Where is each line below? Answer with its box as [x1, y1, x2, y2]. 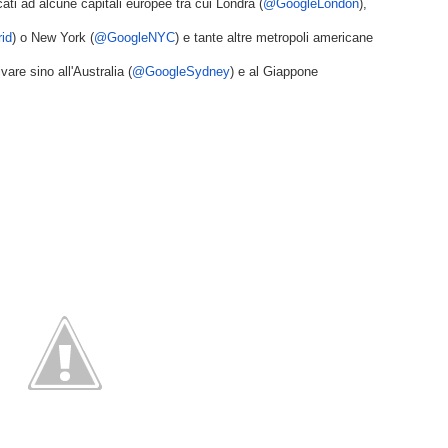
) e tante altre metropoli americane [175, 30, 373, 45]
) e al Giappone [230, 64, 318, 79]
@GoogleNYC [94, 30, 175, 45]
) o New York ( [12, 30, 94, 45]
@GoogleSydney [132, 64, 230, 79]
